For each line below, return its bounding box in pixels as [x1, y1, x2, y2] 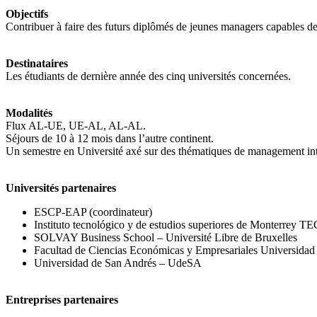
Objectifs [6, 7, 48, 20]
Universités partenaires [6, 181, 116, 194]
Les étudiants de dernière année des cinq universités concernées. [6, 69, 291, 82]
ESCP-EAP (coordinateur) [34, 205, 152, 218]
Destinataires [6, 57, 68, 69]
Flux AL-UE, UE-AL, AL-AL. [6, 119, 146, 132]
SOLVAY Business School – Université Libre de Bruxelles [34, 231, 297, 243]
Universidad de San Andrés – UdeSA [34, 256, 202, 269]
